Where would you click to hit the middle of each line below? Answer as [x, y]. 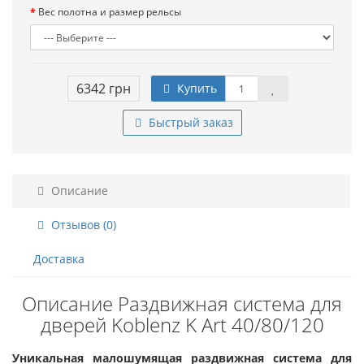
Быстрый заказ [189, 122]
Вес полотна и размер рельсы [110, 12]
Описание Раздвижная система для [182, 303]
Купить [195, 88]
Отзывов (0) [82, 225]
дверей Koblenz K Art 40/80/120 [182, 325]
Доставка [59, 259]
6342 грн [104, 89]
